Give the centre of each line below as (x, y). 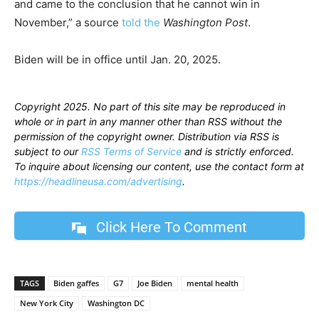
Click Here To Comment (172, 227)
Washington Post (205, 23)
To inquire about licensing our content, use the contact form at (159, 167)
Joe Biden (155, 283)
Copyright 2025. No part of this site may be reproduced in (150, 107)
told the (142, 23)
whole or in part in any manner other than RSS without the (148, 122)
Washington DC (116, 303)
